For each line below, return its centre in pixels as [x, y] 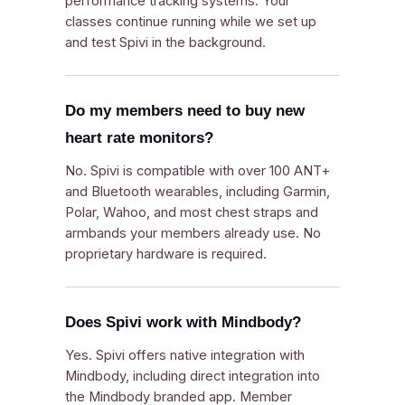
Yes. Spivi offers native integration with [185, 355]
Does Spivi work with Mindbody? [183, 322]
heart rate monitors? [139, 138]
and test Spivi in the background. [165, 42]
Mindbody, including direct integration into [193, 376]
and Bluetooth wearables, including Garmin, [198, 192]
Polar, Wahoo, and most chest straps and [192, 212]
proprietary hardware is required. [166, 254]
